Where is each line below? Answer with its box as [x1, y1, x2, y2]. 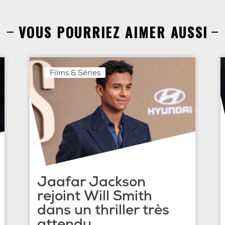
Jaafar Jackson [37, 173, 146, 191]
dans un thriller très [37, 201, 169, 219]
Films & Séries [50, 68, 100, 78]
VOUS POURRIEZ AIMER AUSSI [18, 22, 208, 42]
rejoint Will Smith [37, 187, 152, 205]
